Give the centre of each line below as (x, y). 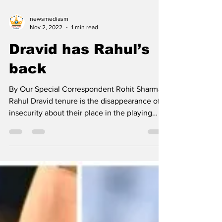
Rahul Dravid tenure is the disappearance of (84, 134)
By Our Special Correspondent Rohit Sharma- (87, 122)
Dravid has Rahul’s (79, 82)
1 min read (85, 60)
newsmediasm (49, 52)
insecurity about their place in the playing (81, 145)
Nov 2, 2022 (46, 60)
